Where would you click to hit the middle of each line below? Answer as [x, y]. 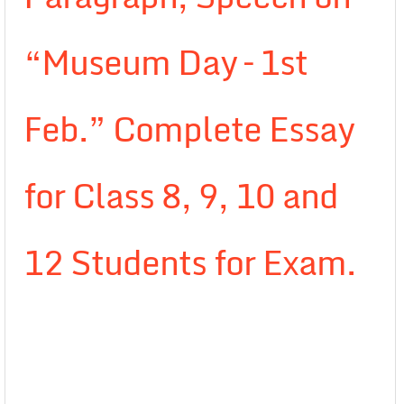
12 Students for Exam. [189, 262]
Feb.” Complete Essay [189, 129]
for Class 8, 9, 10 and [181, 196]
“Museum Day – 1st [165, 62]
